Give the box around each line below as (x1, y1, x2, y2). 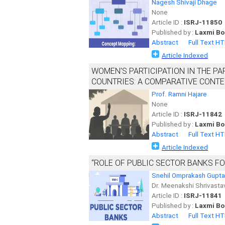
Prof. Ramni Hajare (152, 90, 207, 98)
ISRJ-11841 (184, 192, 222, 199)
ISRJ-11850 (184, 19, 222, 26)
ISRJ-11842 (184, 110, 222, 118)
